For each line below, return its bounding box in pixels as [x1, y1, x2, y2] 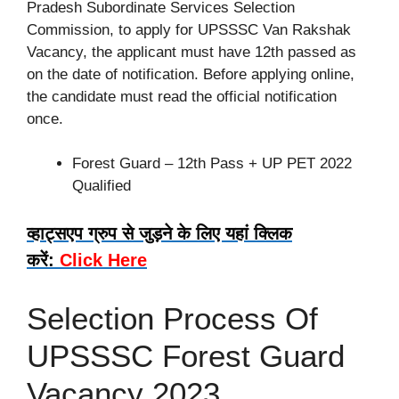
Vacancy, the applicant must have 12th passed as [27, 43, 356, 61]
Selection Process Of [27, 300, 318, 336]
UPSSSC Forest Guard [27, 338, 345, 373]
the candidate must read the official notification [27, 87, 337, 105]
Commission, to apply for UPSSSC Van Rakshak [27, 20, 351, 38]
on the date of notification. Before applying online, [27, 65, 354, 83]
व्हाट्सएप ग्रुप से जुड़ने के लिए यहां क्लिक [27, 223, 292, 243]
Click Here [60, 249, 147, 270]
